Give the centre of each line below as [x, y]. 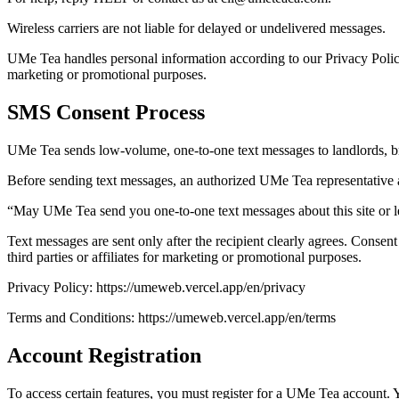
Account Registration [104, 356]
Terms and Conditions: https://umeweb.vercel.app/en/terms [171, 318]
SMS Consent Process [106, 113]
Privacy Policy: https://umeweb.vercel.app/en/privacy [156, 288]
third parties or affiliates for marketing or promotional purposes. [184, 257]
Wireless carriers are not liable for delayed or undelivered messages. [196, 28]
